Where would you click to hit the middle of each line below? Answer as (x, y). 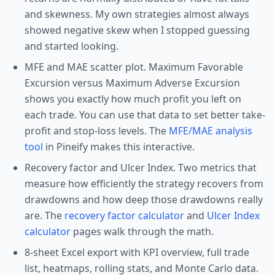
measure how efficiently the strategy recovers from (144, 184)
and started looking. (72, 46)
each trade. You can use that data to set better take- (145, 115)
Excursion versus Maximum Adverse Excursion (132, 83)
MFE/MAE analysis (211, 131)
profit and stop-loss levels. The (95, 131)
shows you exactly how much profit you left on (133, 99)
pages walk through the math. (143, 231)
